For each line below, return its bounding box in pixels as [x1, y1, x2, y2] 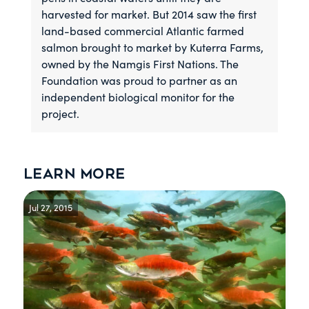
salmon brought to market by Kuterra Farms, [41, 40, 264, 54]
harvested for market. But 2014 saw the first [41, 7, 257, 21]
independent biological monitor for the [41, 90, 235, 104]
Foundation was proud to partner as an [41, 73, 238, 88]
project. [41, 106, 80, 121]
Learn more [23, 166, 126, 182]
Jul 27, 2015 [28, 201, 72, 213]
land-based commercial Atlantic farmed [41, 23, 245, 38]
